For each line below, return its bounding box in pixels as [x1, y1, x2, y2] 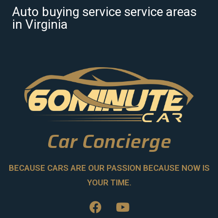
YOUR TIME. [87, 178, 131, 188]
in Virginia [12, 17, 68, 32]
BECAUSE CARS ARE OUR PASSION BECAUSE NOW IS [8, 163, 210, 173]
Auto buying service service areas [12, 4, 197, 19]
